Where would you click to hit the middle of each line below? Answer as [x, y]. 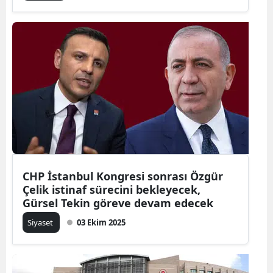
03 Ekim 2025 [101, 222]
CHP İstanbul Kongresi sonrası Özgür [123, 176]
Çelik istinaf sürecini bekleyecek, [37, 189]
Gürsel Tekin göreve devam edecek [118, 203]
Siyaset [41, 222]
